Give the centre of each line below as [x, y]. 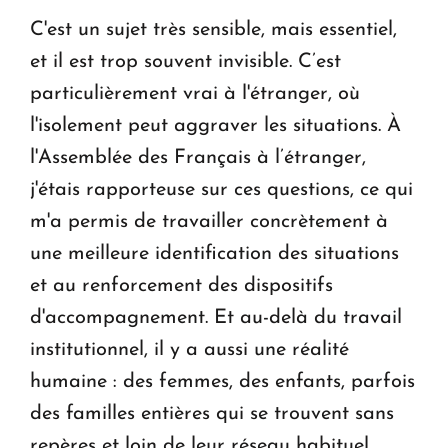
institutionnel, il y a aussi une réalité [189, 350]
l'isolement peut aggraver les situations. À [215, 126]
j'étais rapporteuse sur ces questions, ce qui [221, 190]
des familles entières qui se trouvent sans [212, 414]
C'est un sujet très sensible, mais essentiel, [213, 30]
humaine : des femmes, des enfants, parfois [222, 382]
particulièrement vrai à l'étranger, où [195, 94]
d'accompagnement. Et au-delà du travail [216, 318]
